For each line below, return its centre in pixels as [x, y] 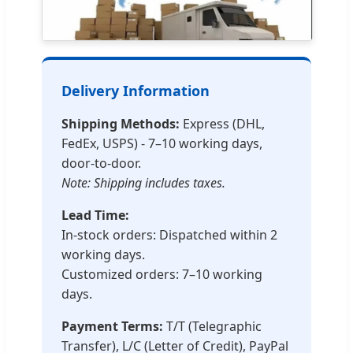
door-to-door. [101, 163]
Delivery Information [136, 91]
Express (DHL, [222, 124]
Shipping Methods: [121, 124]
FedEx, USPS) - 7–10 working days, [162, 144]
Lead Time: [95, 216]
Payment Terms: [112, 327]
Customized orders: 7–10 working [162, 275]
